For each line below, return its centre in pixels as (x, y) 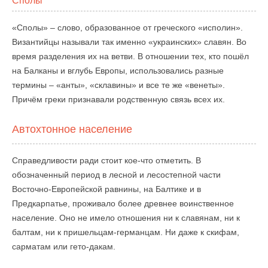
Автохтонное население (72, 129)
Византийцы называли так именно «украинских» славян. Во (129, 42)
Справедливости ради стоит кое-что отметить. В (106, 160)
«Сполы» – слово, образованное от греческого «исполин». (127, 28)
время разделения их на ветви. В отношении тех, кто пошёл (130, 56)
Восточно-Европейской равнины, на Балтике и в (106, 189)
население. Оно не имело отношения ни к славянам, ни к (126, 218)
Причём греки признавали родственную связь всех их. (118, 99)
